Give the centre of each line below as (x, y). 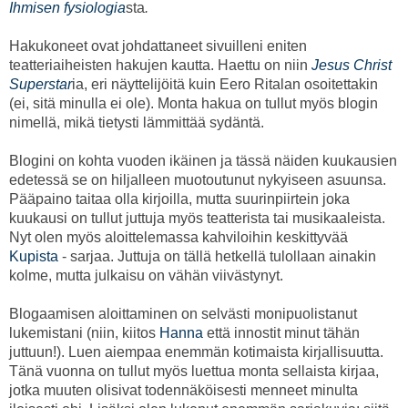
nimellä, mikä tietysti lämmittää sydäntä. (137, 122)
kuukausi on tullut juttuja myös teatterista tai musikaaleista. (197, 218)
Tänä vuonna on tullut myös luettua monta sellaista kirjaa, (194, 371)
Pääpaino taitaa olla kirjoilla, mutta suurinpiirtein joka (179, 199)
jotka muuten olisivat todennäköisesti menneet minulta (184, 390)
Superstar (41, 84)
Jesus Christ (352, 65)
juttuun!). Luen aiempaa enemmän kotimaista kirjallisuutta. (196, 352)
